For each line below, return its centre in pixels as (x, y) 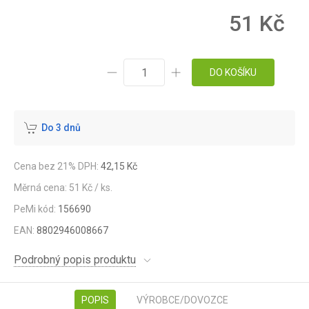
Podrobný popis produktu (75, 260)
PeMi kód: (36, 209)
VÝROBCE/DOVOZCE (182, 300)
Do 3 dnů (61, 128)
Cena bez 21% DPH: (56, 166)
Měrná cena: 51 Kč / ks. (63, 188)
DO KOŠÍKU (233, 72)
